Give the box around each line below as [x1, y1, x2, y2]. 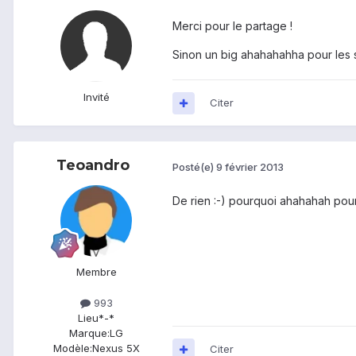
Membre [75, 265, 117, 279]
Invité [83, 91, 110, 104]
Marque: [69, 327, 110, 340]
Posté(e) [172, 160, 216, 173]
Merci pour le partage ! [172, 19, 292, 33]
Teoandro [56, 157, 130, 175]
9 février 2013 [216, 160, 284, 173]
